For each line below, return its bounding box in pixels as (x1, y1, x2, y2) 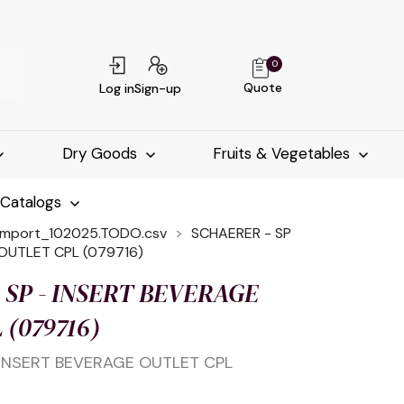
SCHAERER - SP (191, 224, 291, 243)
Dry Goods (61, 143, 142, 164)
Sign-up (134, 80, 182, 96)
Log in (99, 80, 135, 96)
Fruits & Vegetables (213, 143, 355, 164)
